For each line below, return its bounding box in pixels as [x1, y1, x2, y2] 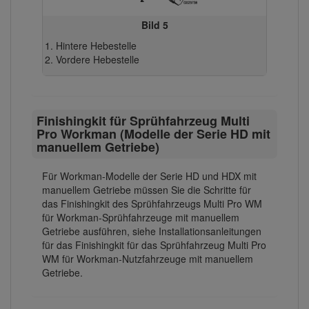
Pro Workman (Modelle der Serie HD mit [37, 125, 271, 143]
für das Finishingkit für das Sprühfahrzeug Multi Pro [42, 238, 266, 252]
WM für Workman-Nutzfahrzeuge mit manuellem [42, 252, 253, 266]
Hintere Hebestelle [56, 39, 137, 52]
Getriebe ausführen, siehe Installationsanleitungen [42, 224, 261, 239]
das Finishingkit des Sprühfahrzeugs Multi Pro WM [42, 197, 262, 211]
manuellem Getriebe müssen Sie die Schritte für [42, 183, 251, 197]
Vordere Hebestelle [56, 52, 140, 66]
